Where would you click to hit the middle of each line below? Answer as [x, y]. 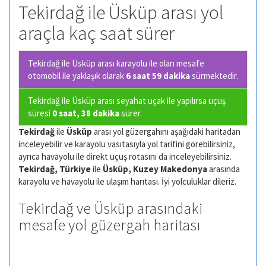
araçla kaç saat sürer [96, 34]
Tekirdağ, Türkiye [55, 169]
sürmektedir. [214, 75]
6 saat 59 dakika [158, 75]
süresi [40, 113]
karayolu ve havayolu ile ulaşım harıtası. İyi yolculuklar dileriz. [127, 181]
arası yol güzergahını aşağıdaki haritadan [166, 131]
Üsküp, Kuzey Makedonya [155, 169]
